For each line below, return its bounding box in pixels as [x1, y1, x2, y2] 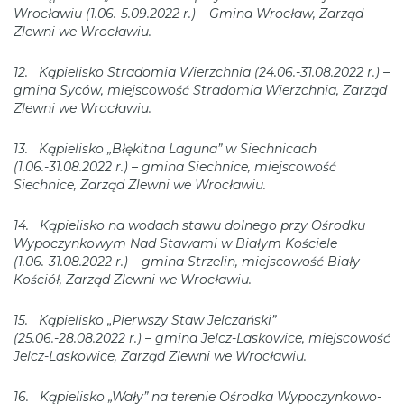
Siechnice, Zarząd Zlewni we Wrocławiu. [14, 176, 266, 193]
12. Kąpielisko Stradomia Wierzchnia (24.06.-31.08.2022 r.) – [14, 63, 390, 80]
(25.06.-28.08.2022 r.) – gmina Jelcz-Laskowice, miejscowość [14, 329, 390, 346]
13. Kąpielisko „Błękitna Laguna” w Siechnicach [14, 140, 317, 157]
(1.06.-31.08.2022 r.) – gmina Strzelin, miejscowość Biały [14, 252, 360, 270]
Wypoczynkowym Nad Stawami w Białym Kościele [14, 234, 337, 252]
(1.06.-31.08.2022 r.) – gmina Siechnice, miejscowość [14, 158, 336, 175]
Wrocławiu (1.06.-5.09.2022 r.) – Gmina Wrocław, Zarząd [14, 5, 363, 22]
